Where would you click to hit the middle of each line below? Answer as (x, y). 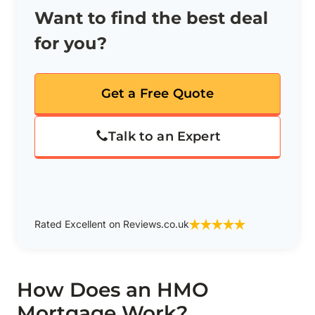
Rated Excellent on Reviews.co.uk (112, 224)
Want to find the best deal (151, 18)
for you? (71, 43)
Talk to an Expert (165, 136)
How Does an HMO (113, 290)
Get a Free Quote (157, 94)
